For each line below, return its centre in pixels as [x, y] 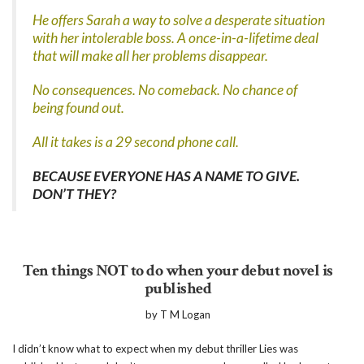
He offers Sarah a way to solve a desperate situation [179, 20]
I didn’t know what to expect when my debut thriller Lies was [155, 349]
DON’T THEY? [74, 194]
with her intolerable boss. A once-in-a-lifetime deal [175, 38]
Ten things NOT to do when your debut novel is [178, 271]
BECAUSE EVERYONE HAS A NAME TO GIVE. [166, 176]
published [178, 288]
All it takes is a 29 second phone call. [136, 142]
